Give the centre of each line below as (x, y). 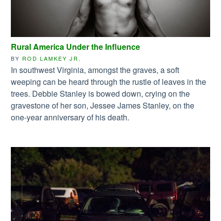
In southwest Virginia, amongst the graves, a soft (95, 70)
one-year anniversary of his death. (70, 117)
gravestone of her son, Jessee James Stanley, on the (103, 105)
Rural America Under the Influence (76, 46)
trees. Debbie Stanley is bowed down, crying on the (101, 93)
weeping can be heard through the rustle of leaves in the (109, 81)
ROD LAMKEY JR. (52, 58)
